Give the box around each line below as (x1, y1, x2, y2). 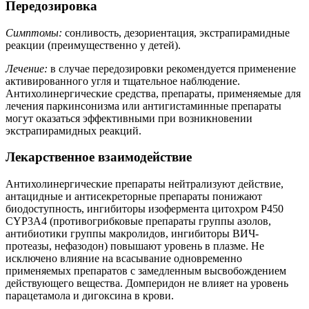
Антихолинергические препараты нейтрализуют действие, (6, 177, 283, 190)
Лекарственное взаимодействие (6, 150, 192, 165)
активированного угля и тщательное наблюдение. (6, 74, 240, 87)
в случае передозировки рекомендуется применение (48, 62, 296, 74)
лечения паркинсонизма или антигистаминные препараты (6, 99, 281, 112)
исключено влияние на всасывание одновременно (6, 252, 242, 264)
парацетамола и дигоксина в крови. (6, 289, 174, 301)
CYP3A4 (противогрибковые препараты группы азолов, (6, 215, 271, 227)
